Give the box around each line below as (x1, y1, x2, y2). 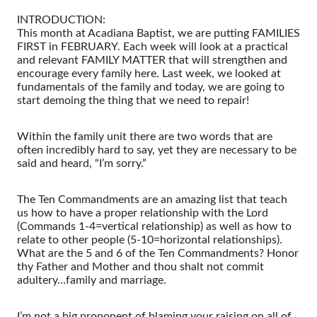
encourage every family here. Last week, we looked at (17, 67, 281, 79)
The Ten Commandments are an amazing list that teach (17, 193, 287, 205)
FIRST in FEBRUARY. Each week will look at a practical (17, 40, 288, 52)
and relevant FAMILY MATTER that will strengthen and (17, 54, 287, 66)
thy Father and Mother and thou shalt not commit (17, 260, 264, 272)
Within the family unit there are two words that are (17, 130, 272, 142)
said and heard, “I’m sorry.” (17, 157, 146, 169)
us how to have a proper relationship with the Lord (17, 207, 268, 219)
